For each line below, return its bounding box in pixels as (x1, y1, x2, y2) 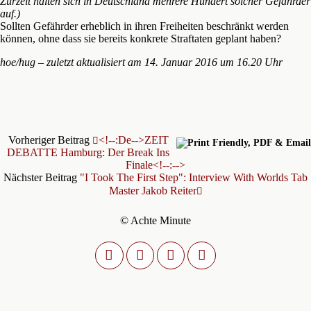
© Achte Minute (120, 214, 191, 226)
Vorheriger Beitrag (8, 133, 92, 146)
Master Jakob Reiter (108, 184, 196, 196)
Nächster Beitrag (3, 171, 80, 183)
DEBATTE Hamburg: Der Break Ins (7, 146, 169, 158)
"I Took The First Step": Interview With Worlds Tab (80, 171, 308, 183)
